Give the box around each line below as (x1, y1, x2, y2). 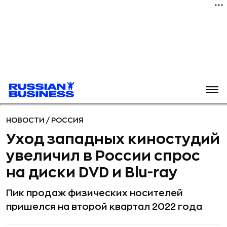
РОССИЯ (51, 117, 84, 124)
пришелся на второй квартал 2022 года (6, 202, 202, 211)
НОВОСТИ (6, 117, 46, 124)
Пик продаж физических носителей (6, 188, 183, 198)
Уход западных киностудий (6, 132, 220, 146)
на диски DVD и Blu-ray (6, 166, 177, 180)
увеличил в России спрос (6, 149, 200, 163)
